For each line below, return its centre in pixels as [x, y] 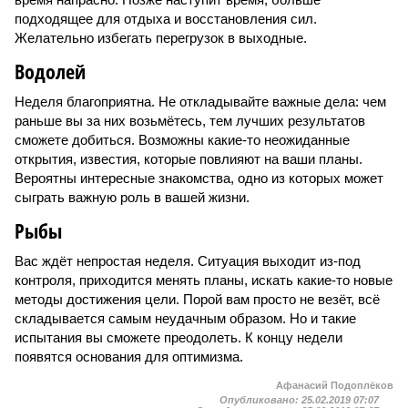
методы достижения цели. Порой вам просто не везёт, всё [197, 299]
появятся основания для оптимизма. [129, 357]
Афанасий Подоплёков [335, 385]
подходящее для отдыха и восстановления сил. [166, 19]
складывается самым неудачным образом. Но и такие [185, 318]
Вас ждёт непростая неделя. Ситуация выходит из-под [188, 261]
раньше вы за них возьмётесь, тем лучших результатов [190, 121]
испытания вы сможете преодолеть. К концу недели [178, 337]
